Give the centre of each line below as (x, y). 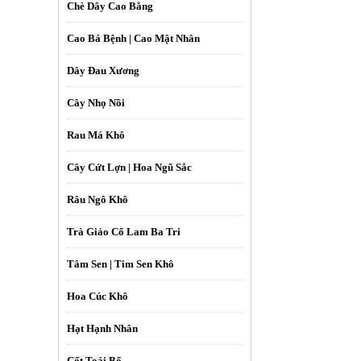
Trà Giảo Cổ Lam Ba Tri (124, 231)
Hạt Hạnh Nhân (102, 328)
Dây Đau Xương (103, 70)
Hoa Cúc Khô (98, 296)
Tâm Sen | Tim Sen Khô (120, 263)
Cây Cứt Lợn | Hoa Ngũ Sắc (129, 167)
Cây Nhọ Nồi (96, 102)
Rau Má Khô (96, 135)
